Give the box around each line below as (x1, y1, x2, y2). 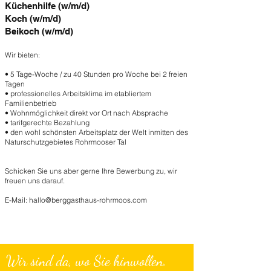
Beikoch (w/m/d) (5, 26, 73, 36)
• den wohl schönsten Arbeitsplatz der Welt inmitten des (5, 128, 188, 137)
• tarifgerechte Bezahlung (5, 118, 90, 127)
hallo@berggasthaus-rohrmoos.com (29, 195, 147, 204)
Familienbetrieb (5, 99, 56, 108)
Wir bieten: (5, 50, 40, 59)
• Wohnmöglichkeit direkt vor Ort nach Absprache (5, 108, 168, 117)
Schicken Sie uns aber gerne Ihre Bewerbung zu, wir (5, 166, 177, 175)
